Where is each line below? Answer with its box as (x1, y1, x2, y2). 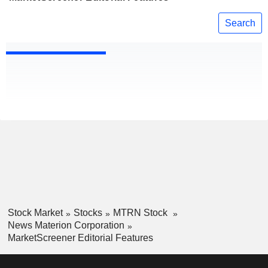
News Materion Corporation (7, 220, 124, 230)
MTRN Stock (112, 208, 170, 218)
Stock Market (7, 208, 63, 218)
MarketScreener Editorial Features (7, 232, 153, 243)
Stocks (73, 208, 102, 218)
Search (225, 17, 255, 28)
